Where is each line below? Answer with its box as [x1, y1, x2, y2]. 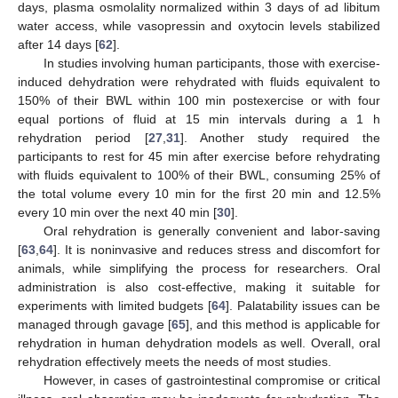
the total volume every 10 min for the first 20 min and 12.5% [18, 186, 380, 201]
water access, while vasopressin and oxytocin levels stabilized [18, 18, 380, 33]
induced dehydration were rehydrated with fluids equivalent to [18, 74, 380, 89]
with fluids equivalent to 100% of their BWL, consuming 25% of [18, 167, 380, 182]
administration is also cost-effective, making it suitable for [18, 279, 380, 294]
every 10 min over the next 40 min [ [18, 204, 217, 219]
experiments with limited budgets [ [18, 298, 211, 313]
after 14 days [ [18, 36, 99, 52]
